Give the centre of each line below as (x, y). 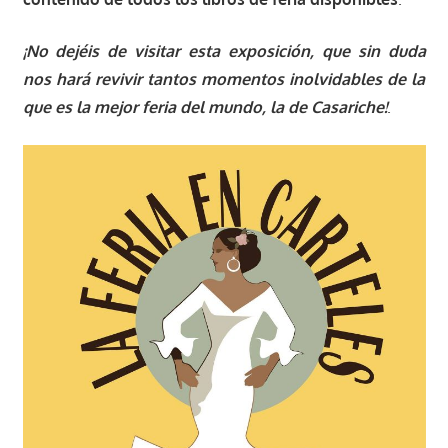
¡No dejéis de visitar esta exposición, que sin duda (224, 51)
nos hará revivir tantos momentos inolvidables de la (224, 79)
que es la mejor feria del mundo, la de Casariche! (204, 107)
